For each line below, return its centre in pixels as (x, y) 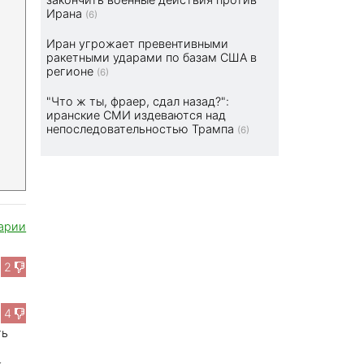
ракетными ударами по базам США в (152, 58)
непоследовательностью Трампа (141, 129)
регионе (70, 71)
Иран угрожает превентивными (138, 44)
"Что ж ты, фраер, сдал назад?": (138, 102)
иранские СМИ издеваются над (136, 115)
